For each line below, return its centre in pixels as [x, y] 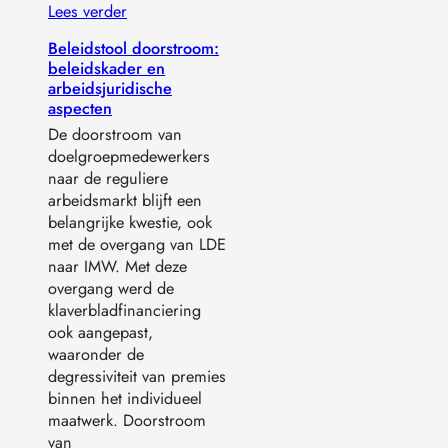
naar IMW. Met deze [117, 267]
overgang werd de [111, 289]
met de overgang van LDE [137, 245]
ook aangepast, [100, 333]
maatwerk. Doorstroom [127, 421]
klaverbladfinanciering [124, 311]
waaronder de [96, 355]
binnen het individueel [125, 399]
